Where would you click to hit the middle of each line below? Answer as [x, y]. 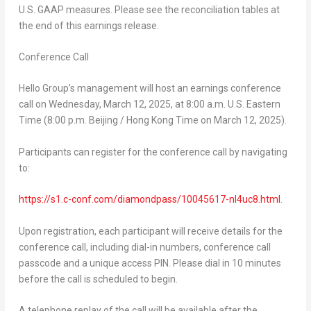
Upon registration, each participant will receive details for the [150, 231]
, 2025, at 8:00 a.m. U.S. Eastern [212, 104]
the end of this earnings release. [89, 25]
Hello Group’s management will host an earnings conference [150, 89]
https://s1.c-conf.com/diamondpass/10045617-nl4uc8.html [149, 200]
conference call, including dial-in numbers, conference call [144, 247]
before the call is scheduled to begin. [98, 279]
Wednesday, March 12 [96, 104]
